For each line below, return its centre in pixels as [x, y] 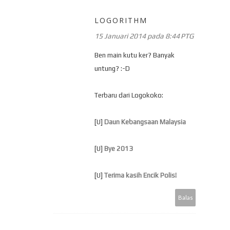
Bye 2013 [119, 148]
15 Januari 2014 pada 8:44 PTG [144, 36]
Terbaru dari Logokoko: [129, 95]
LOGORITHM [121, 20]
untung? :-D [112, 68]
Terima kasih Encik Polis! [140, 175]
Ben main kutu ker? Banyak [135, 55]
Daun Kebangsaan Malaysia [145, 122]
